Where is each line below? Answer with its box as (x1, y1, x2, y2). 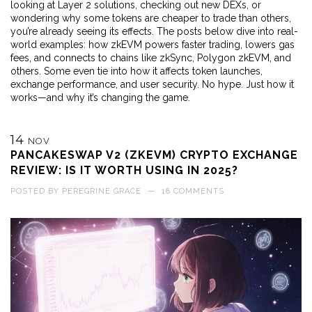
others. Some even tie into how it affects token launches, (10, 65, 263, 77)
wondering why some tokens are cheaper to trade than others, (10, 13, 291, 24)
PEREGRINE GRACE (62, 187, 141, 196)
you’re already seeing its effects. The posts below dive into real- (10, 26, 298, 37)
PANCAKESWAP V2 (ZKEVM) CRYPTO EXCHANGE (10, 148, 298, 162)
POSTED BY (10, 187, 62, 196)
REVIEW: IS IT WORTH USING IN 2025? (10, 164, 238, 177)
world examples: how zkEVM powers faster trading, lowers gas (10, 39, 295, 50)
